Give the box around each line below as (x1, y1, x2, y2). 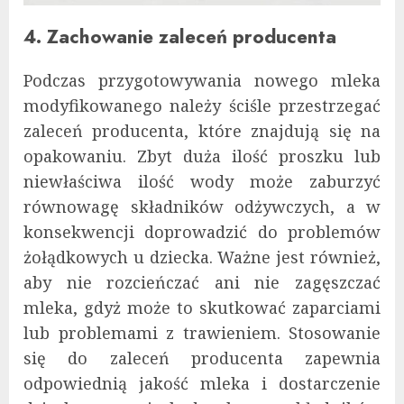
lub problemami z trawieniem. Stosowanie (23, 322, 381, 344)
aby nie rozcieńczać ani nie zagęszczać (23, 271, 381, 294)
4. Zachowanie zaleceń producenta (23, 23, 336, 51)
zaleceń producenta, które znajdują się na (23, 120, 381, 142)
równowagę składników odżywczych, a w (23, 196, 381, 218)
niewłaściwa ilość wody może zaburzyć (23, 170, 381, 193)
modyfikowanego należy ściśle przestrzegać (23, 95, 381, 117)
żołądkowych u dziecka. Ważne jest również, (23, 246, 381, 269)
